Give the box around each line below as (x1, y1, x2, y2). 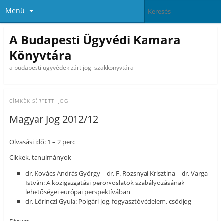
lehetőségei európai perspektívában (25, 187, 131, 197)
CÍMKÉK (9, 97, 32, 105)
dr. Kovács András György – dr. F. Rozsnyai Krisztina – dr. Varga (25, 169, 208, 178)
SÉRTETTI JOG (32, 97, 68, 105)
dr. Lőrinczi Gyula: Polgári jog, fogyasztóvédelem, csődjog (25, 197, 192, 206)
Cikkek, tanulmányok (9, 153, 71, 162)
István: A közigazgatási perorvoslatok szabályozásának (25, 178, 185, 187)
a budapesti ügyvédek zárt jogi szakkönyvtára (9, 63, 134, 72)
